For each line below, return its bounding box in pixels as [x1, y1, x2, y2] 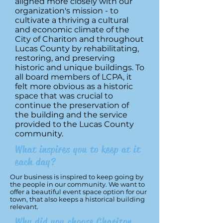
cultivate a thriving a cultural [15, 15, 128, 25]
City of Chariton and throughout [15, 34, 144, 44]
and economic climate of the [15, 25, 129, 34]
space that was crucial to [15, 91, 113, 101]
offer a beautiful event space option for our [10, 188, 147, 196]
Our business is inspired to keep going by [10, 173, 143, 181]
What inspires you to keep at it [15, 143, 140, 156]
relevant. [10, 203, 40, 211]
